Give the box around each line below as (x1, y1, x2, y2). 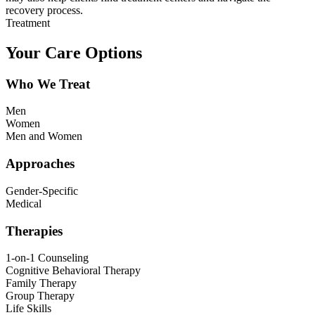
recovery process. (6, 4, 83, 16)
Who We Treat (6, 76, 90, 91)
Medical (6, 197, 41, 210)
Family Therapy (6, 277, 77, 290)
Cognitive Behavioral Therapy (6, 264, 141, 277)
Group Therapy (6, 290, 75, 302)
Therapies (6, 223, 63, 238)
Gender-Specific (6, 184, 78, 197)
